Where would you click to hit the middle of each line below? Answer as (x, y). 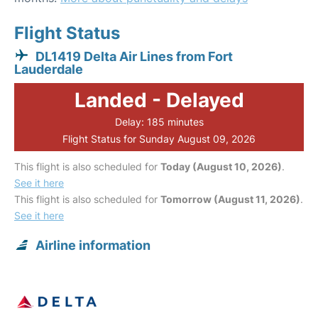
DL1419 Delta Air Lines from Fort (134, 56)
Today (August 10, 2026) (221, 166)
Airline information (93, 245)
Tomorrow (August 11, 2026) (230, 199)
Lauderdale (49, 69)
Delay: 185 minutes (159, 122)
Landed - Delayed (159, 100)
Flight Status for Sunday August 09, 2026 (159, 139)
